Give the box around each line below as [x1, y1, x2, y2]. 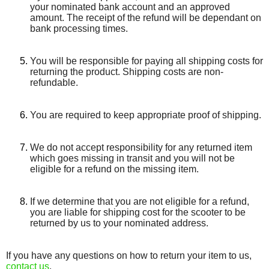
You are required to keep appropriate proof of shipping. [30, 110, 261, 120]
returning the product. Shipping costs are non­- [30, 67, 223, 77]
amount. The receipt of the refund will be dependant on [30, 13, 261, 23]
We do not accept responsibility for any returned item [30, 142, 252, 153]
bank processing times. [30, 23, 128, 34]
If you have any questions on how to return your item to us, [6, 250, 252, 261]
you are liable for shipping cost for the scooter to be [30, 207, 246, 217]
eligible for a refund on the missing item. [30, 164, 199, 174]
